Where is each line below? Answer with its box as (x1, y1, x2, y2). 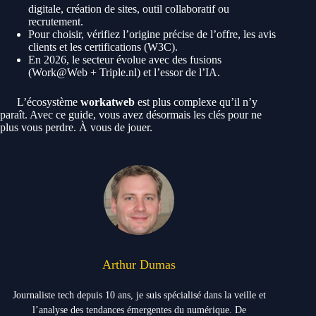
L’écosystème (14, 96, 80, 109)
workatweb (80, 96, 135, 109)
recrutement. (28, 16, 83, 28)
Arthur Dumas (102, 257, 176, 272)
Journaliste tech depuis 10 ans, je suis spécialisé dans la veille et (12, 290, 266, 301)
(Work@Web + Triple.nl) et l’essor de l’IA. (28, 66, 220, 79)
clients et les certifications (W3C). (28, 41, 178, 54)
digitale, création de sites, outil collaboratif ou (28, 3, 229, 16)
